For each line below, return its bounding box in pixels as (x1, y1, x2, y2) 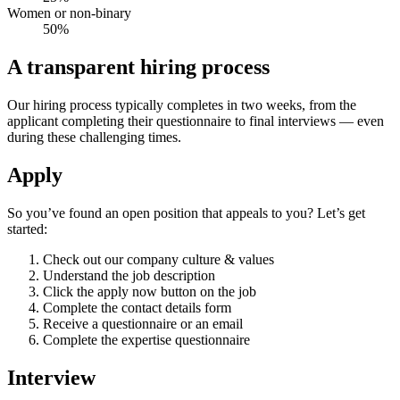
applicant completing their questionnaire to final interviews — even (7, 113, 384, 129)
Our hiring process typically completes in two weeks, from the (7, 97, 356, 113)
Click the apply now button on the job (43, 284, 256, 300)
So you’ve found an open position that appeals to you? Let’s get (7, 205, 365, 221)
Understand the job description (43, 268, 215, 284)
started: (7, 221, 47, 237)
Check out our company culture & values (43, 252, 274, 268)
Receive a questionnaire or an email (43, 316, 243, 332)
